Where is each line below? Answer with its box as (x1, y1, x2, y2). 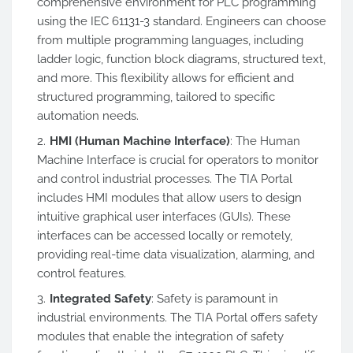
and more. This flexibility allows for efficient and (37, 71, 294, 85)
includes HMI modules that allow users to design (37, 191, 302, 205)
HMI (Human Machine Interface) (50, 134, 230, 148)
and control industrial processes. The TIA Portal (37, 172, 292, 186)
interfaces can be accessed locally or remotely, (37, 229, 292, 243)
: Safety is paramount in (151, 292, 278, 306)
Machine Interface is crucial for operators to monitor (37, 153, 318, 167)
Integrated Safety (50, 292, 151, 306)
